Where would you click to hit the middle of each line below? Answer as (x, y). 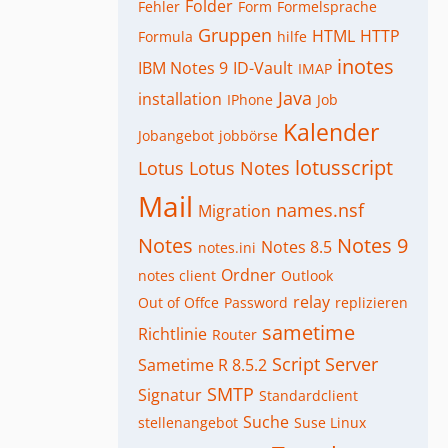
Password (256, 302)
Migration (234, 211)
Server (351, 364)
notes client (177, 275)
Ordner (248, 275)
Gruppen (235, 35)
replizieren (371, 302)
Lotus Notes (239, 168)
